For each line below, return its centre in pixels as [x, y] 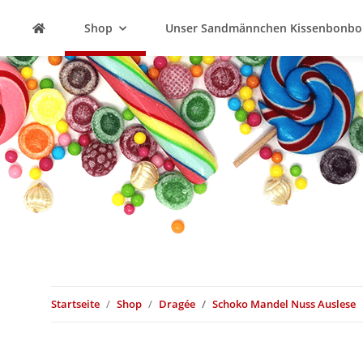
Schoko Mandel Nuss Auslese [284, 304]
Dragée [177, 304]
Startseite [75, 304]
